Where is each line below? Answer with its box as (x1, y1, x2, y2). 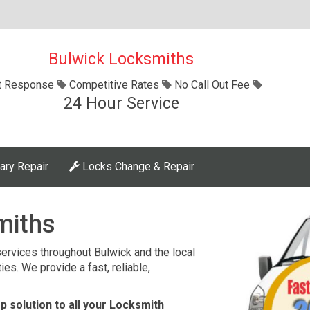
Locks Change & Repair (80, 160, 194, 173)
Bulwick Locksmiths (48, 50, 194, 69)
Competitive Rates (66, 78, 163, 91)
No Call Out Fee (172, 78, 253, 91)
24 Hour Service (63, 94, 179, 113)
